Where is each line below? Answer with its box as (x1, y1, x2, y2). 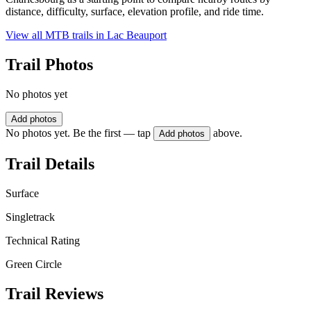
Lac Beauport (107, 29, 167, 42)
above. (213, 127, 242, 140)
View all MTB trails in (6, 29, 107, 42)
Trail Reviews (6, 284, 103, 303)
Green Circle (6, 258, 62, 270)
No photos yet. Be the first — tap (6, 127, 151, 140)
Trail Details (6, 154, 94, 173)
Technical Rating (6, 234, 80, 246)
